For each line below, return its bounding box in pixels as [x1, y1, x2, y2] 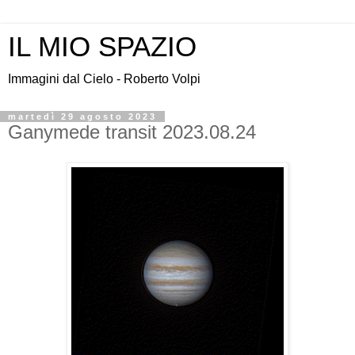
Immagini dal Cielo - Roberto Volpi [8, 72, 200, 86]
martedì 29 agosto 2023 [8, 112, 157, 121]
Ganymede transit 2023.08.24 [8, 121, 256, 143]
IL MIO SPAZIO [8, 32, 197, 62]
